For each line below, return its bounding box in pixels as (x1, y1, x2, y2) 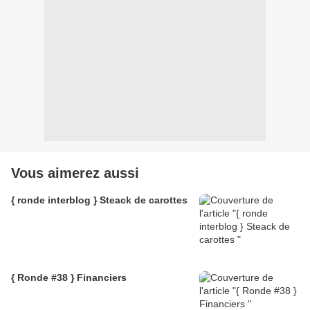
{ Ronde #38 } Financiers (11, 272, 127, 284)
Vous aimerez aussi (11, 165, 139, 181)
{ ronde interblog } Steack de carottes (11, 194, 188, 206)
